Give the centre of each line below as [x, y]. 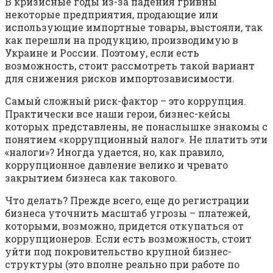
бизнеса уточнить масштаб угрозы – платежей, [127, 213]
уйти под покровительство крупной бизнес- [118, 252]
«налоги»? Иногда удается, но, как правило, [114, 152]
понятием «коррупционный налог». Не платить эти [136, 140]
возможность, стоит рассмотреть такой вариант [130, 66]
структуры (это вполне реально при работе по [122, 264]
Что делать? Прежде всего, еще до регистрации [127, 200]
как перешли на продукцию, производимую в [122, 40]
